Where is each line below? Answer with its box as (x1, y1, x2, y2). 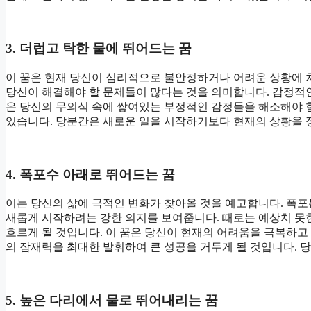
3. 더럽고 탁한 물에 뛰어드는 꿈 (6, 41, 192, 56)
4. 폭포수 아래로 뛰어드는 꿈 (6, 167, 175, 182)
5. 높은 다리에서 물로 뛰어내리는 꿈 (6, 293, 218, 308)
